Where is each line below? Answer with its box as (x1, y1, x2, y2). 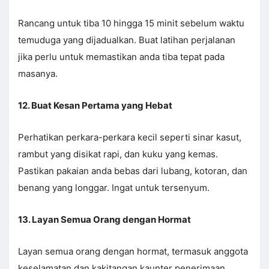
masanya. (18, 68, 58, 80)
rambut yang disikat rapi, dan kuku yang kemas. (18, 148, 218, 160)
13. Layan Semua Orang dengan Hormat (18, 214, 191, 226)
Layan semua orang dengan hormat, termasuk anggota (18, 246, 248, 258)
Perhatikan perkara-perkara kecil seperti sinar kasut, (18, 131, 241, 144)
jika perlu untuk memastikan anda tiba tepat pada (18, 51, 225, 63)
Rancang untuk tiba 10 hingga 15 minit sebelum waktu (18, 17, 244, 29)
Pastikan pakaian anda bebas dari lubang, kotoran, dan (18, 165, 247, 177)
